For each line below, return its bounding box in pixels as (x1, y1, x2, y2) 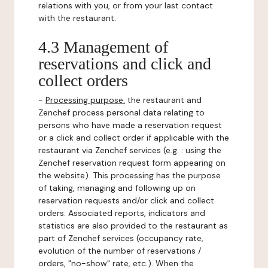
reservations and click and (38, 54, 211, 73)
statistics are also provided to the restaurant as (38, 220, 228, 231)
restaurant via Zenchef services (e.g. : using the (38, 145, 221, 156)
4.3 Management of (38, 38, 168, 56)
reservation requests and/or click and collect (38, 195, 214, 206)
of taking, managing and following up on (38, 182, 196, 193)
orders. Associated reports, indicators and (38, 208, 205, 218)
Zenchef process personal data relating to (38, 107, 205, 118)
